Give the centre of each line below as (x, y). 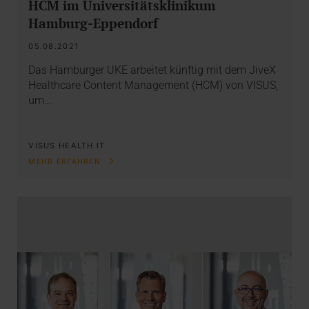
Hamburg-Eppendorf (93, 23)
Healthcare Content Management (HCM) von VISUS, (153, 86)
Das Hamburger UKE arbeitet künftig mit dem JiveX (152, 70)
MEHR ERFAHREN (66, 162)
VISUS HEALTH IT (67, 146)
